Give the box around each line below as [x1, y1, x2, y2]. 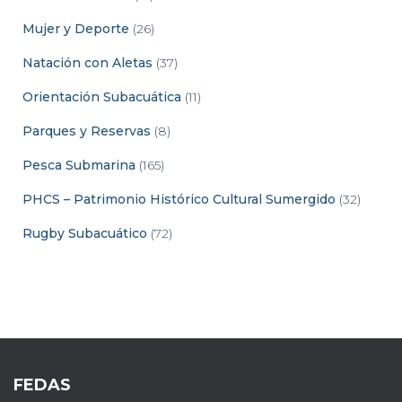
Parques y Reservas [22, 122, 151, 139]
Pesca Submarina [22, 156, 135, 173]
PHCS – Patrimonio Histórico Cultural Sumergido [22, 190, 336, 207]
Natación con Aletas [22, 54, 153, 71]
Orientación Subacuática [22, 88, 181, 105]
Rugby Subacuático [22, 224, 147, 241]
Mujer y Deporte [22, 20, 129, 37]
